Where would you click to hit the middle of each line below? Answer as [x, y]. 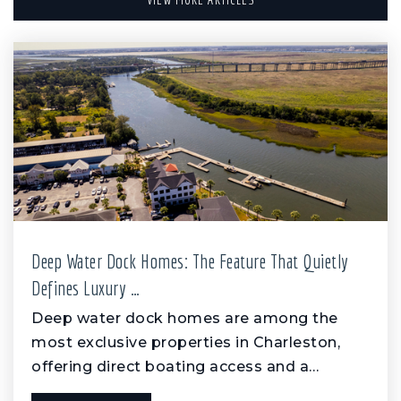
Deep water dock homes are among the [185, 319]
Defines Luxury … [85, 288]
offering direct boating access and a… [175, 367]
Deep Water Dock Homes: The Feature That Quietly [190, 261]
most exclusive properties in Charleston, [186, 343]
